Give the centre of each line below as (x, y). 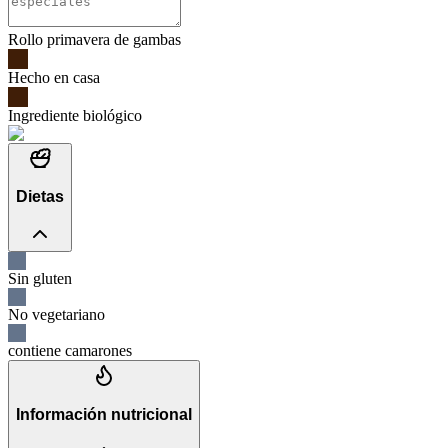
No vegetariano (56, 314)
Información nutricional (104, 414)
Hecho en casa (54, 77)
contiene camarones (70, 350)
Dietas (40, 197)
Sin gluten (40, 278)
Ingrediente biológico (75, 115)
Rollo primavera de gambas (94, 39)
